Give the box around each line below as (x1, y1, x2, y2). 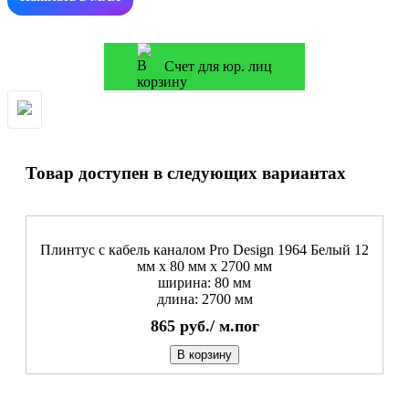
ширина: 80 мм (158, 275, 251, 291)
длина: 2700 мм (156, 291, 253, 308)
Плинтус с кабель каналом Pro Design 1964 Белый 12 (40, 242, 369, 258)
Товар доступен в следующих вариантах (26, 163, 346, 184)
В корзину (177, 348, 232, 362)
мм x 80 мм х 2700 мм (137, 258, 272, 275)
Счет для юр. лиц (164, 58, 272, 74)
